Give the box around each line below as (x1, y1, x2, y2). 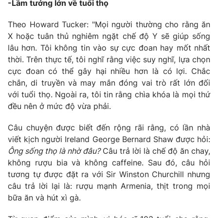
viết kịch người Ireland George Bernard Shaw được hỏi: (8, 134, 210, 145)
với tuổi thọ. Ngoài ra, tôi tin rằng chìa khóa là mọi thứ (8, 90, 210, 100)
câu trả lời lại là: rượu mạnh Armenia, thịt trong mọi (8, 181, 210, 191)
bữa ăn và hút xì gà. (8, 193, 81, 203)
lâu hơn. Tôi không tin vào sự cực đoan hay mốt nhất (8, 43, 210, 53)
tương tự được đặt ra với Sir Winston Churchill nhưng (8, 169, 210, 180)
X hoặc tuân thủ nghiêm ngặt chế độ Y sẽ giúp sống (8, 31, 210, 41)
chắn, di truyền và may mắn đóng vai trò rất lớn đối (8, 78, 210, 88)
